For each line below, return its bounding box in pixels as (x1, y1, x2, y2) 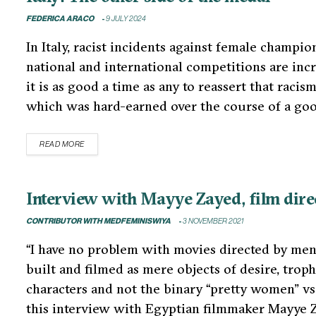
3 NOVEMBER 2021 (181, 217, 243, 226)
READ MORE (39, 140, 85, 148)
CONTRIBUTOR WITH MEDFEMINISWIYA (26, 217, 171, 226)
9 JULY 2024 (104, 14, 146, 23)
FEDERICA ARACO (26, 14, 94, 23)
